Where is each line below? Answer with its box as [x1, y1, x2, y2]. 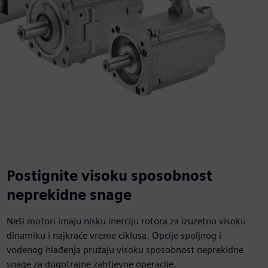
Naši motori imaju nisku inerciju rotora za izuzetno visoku [6, 215, 246, 227]
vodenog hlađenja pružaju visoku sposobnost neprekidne [6, 244, 243, 255]
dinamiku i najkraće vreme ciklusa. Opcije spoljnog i [6, 230, 221, 241]
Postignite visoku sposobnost [6, 167, 212, 184]
